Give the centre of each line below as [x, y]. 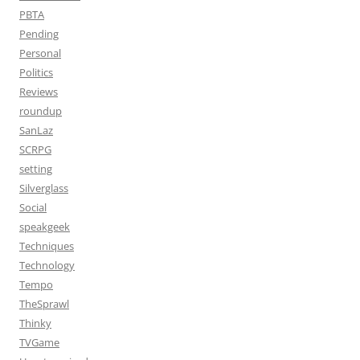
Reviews [39, 92]
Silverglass [44, 188]
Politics [36, 72]
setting [36, 169]
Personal [40, 53]
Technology [47, 265]
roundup [41, 111]
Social [33, 207]
